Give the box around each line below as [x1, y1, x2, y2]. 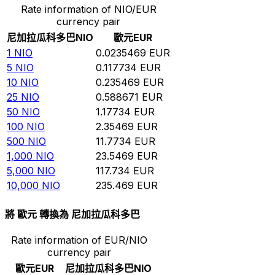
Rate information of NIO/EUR [20, 2, 157, 15]
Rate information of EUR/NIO [11, 234, 147, 247]
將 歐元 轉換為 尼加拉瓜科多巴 [5, 208, 140, 221]
